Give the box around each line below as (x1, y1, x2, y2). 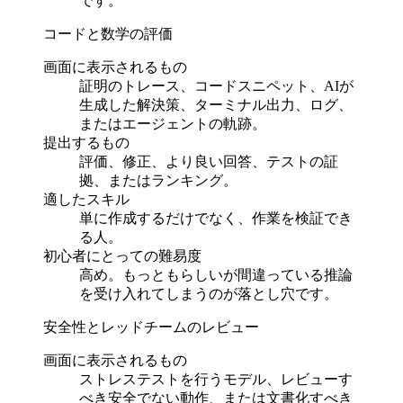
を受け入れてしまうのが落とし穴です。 (79, 285, 338, 301)
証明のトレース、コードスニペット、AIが (79, 77, 354, 94)
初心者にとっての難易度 (43, 247, 201, 264)
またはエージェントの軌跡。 (79, 115, 266, 131)
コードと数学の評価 (43, 25, 173, 41)
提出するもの (43, 134, 130, 150)
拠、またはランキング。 (79, 172, 237, 188)
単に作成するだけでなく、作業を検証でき (79, 210, 353, 226)
